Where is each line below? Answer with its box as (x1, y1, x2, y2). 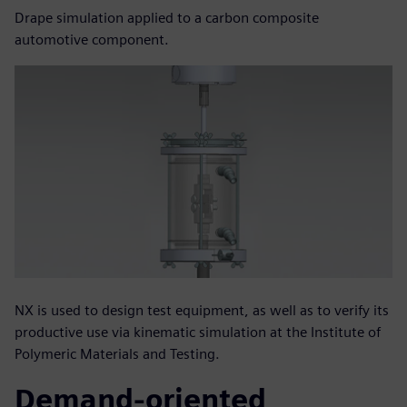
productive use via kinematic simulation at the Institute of (15, 323, 381, 342)
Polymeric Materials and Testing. (15, 345, 220, 363)
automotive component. (15, 31, 169, 49)
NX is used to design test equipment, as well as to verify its (15, 302, 389, 320)
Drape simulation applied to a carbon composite (15, 9, 319, 27)
